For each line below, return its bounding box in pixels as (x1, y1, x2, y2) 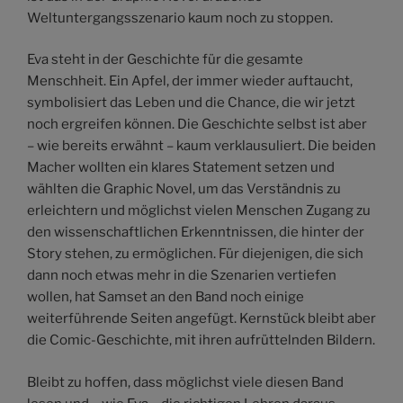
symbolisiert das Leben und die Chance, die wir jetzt (27, 94, 355, 112)
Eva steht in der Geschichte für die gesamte (27, 51, 303, 68)
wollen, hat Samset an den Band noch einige (27, 289, 304, 306)
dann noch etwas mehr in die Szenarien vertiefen (27, 267, 336, 284)
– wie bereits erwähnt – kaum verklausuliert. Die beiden (27, 138, 376, 155)
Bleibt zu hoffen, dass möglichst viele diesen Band (27, 373, 344, 390)
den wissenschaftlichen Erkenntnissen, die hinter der (27, 224, 364, 241)
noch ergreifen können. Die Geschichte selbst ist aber (27, 116, 367, 133)
